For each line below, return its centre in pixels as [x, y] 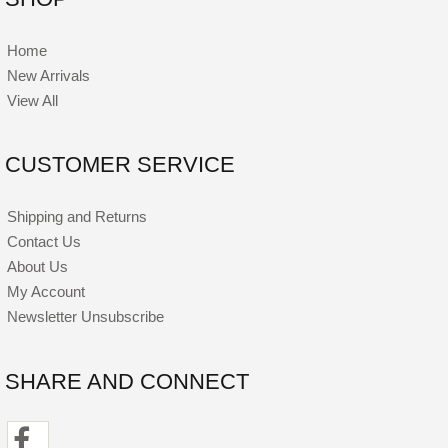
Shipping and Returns [77, 217]
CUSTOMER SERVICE [120, 165]
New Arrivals [49, 75]
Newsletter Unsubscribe [86, 317]
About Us [38, 267]
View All [33, 100]
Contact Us [44, 242]
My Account [46, 292]
